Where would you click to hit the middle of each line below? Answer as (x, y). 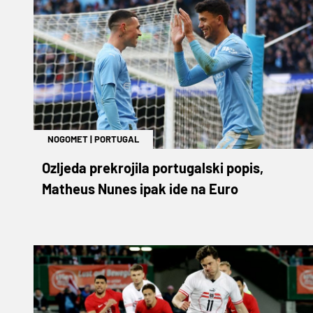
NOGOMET (68, 139)
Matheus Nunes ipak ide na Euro (140, 188)
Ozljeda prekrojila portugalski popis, (153, 167)
